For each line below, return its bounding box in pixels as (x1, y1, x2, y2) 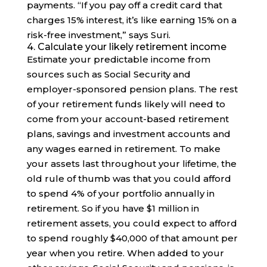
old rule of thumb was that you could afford (26, 173, 231, 185)
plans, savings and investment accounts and (26, 128, 231, 140)
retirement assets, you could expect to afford (26, 218, 237, 229)
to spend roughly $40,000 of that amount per (26, 232, 238, 244)
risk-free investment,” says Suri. (26, 29, 170, 41)
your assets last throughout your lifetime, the (26, 158, 237, 170)
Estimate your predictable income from (26, 54, 210, 66)
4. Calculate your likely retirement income (26, 41, 226, 53)
